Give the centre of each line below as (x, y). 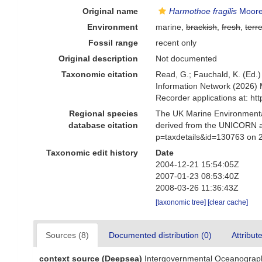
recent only (176, 43)
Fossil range (113, 43)
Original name (111, 11)
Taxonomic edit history (92, 153)
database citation (104, 125)
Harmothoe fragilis (203, 11)
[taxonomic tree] (182, 202)
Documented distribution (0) (160, 235)
